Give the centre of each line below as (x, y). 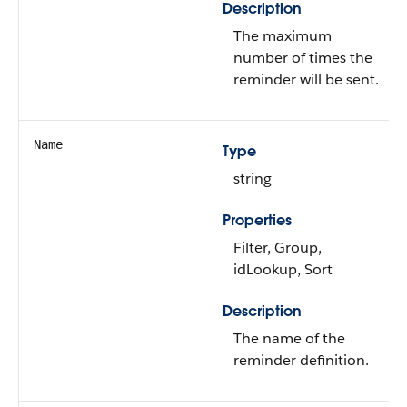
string (253, 179)
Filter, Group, (278, 248)
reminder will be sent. (306, 79)
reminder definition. (301, 360)
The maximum (283, 36)
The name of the (289, 338)
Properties (257, 220)
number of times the (303, 58)
